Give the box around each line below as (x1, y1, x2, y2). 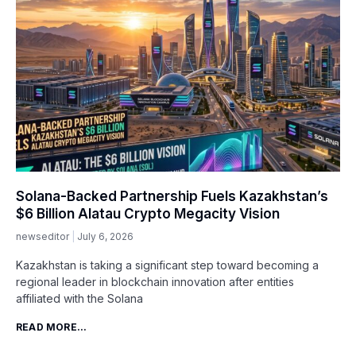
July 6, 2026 (77, 230, 133, 242)
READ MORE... (16, 320, 87, 333)
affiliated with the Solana (16, 291, 143, 305)
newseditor (16, 230, 72, 242)
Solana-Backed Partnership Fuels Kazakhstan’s (16, 188, 328, 204)
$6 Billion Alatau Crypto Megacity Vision (16, 205, 280, 222)
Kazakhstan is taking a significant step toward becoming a (16, 257, 319, 272)
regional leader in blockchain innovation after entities (16, 274, 294, 288)
